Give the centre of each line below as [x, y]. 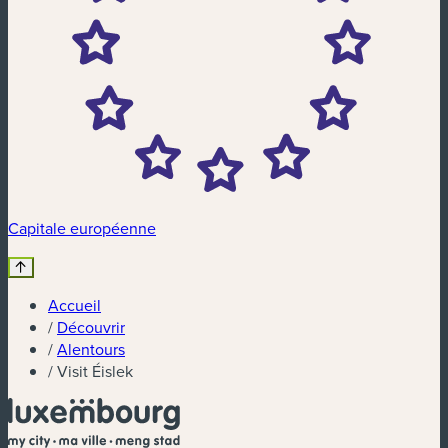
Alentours [91, 348]
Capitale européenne [82, 227]
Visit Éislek [93, 370]
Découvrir [91, 326]
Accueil [74, 304]
